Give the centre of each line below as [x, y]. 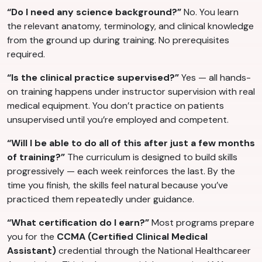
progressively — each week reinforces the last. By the [121, 171]
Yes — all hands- [215, 78]
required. [26, 54]
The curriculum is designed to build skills [151, 157]
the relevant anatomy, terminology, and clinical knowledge [130, 26]
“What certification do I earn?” [78, 223]
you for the [32, 237]
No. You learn [210, 12]
